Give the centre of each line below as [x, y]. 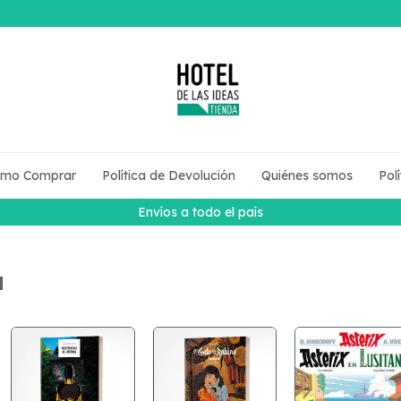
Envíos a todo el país [200, 212]
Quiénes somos [307, 175]
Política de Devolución [168, 175]
